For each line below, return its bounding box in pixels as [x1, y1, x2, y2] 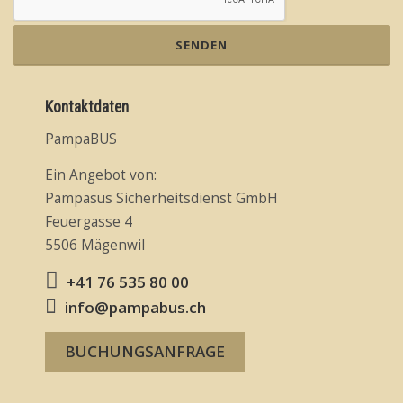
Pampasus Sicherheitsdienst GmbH [45, 188, 278, 208]
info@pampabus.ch [65, 296, 206, 318]
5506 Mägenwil [45, 235, 145, 255]
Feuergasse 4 [45, 211, 132, 231]
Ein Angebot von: [45, 165, 157, 184]
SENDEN [175, 37, 228, 54]
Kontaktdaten [45, 98, 129, 117]
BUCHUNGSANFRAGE [65, 341, 225, 363]
